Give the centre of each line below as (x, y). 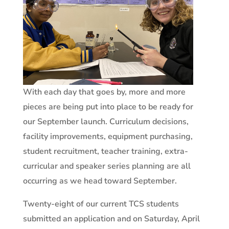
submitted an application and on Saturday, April (111, 219)
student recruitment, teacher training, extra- (105, 151)
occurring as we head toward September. (100, 181)
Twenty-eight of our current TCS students (101, 204)
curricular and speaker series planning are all (107, 166)
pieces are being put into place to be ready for (108, 107)
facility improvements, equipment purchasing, (108, 136)
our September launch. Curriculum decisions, (106, 121)
